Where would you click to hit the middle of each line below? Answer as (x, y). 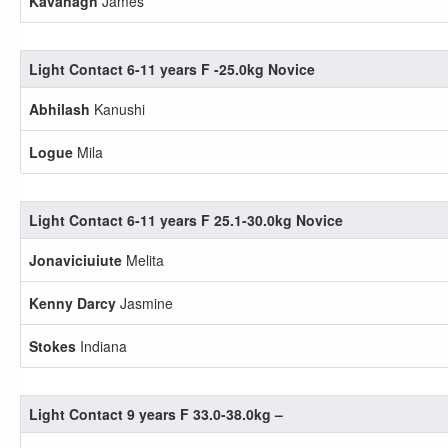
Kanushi (117, 109)
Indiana (101, 346)
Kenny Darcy (72, 303)
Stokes (52, 346)
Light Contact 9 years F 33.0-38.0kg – (156, 414)
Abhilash (59, 109)
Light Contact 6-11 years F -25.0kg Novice (172, 69)
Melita (143, 260)
